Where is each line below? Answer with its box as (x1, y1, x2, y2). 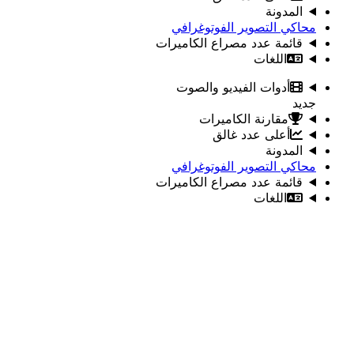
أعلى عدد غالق (213, 126, 291, 142)
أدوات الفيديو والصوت (176, 79, 291, 95)
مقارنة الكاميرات (199, 111, 289, 126)
